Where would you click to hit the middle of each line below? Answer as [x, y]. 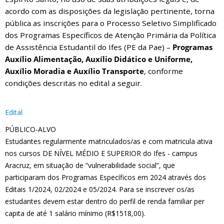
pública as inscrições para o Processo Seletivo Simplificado [111, 23]
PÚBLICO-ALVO [30, 129]
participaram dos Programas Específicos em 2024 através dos [105, 177]
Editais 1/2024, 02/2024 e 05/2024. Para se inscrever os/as [100, 189]
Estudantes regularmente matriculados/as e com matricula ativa [109, 141]
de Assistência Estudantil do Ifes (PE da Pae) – [89, 47]
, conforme [163, 71]
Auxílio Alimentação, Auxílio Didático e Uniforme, [99, 59]
